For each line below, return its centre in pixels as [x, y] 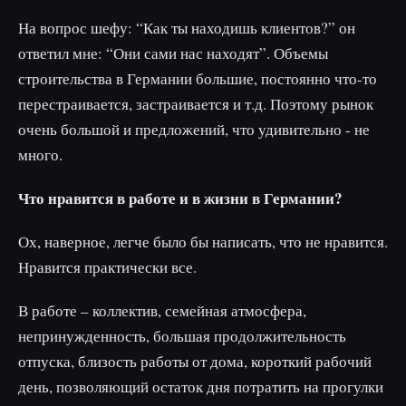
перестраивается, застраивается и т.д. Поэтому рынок [196, 103]
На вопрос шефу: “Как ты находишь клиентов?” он [187, 27]
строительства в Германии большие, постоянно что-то [198, 78]
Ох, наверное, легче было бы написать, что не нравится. [203, 241]
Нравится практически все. [107, 266]
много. [40, 154]
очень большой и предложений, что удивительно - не [194, 129]
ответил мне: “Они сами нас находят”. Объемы [173, 53]
